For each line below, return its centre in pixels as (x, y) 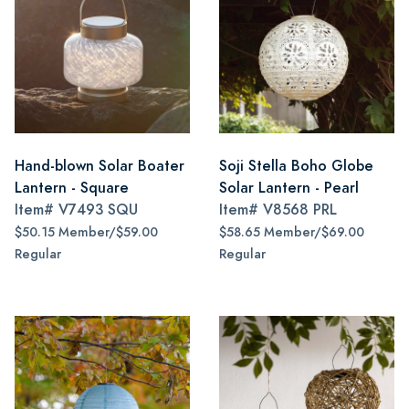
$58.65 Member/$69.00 (292, 232)
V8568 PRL (300, 210)
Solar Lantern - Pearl (289, 188)
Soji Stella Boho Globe (296, 166)
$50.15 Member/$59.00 (86, 232)
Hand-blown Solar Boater (100, 166)
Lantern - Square (72, 188)
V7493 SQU (98, 210)
